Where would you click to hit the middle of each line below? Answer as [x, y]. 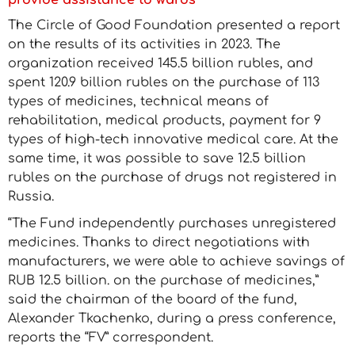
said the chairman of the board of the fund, [153, 300]
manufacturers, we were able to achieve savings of [176, 261]
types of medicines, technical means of [138, 101]
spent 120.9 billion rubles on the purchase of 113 [164, 82]
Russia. [31, 197]
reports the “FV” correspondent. [111, 338]
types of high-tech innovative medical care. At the [173, 139]
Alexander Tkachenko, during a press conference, [172, 319]
